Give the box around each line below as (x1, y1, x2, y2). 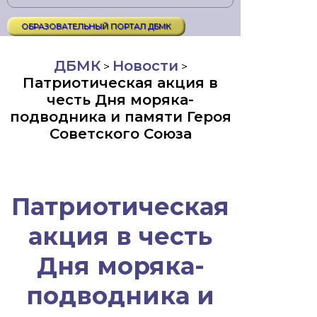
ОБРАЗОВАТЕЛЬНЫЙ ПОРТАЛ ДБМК (21, 21, 171, 31)
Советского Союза (49, 125, 192, 142)
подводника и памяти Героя (9, 108, 231, 125)
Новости (112, 57, 178, 74)
